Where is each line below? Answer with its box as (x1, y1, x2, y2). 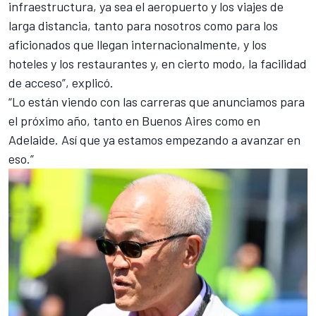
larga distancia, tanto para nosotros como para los (8, 18, 278, 34)
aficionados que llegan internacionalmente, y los (8, 37, 267, 53)
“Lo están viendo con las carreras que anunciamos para (8, 94, 305, 110)
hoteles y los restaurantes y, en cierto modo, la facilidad (8, 56, 307, 72)
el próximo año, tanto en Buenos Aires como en (8, 113, 260, 129)
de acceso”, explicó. (8, 75, 114, 91)
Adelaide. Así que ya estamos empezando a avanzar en (8, 132, 300, 148)
